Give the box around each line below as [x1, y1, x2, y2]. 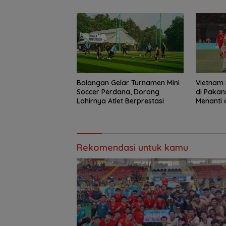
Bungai [77, 4, 100, 14]
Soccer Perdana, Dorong [77, 87, 159, 96]
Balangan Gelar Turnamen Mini [77, 78, 180, 87]
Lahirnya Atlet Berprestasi [77, 96, 164, 105]
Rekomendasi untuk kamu [77, 141, 188, 153]
